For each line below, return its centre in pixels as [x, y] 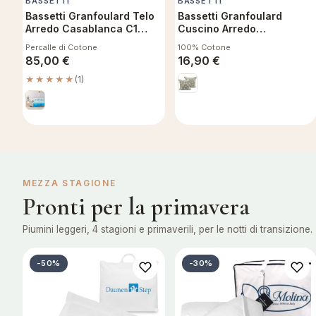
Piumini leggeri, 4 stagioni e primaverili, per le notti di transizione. [168, 230]
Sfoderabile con [218, 42]
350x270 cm [57, 42]
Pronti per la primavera [136, 207]
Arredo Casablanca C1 [81, 29]
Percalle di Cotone [61, 48]
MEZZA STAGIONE [69, 183]
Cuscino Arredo [217, 29]
